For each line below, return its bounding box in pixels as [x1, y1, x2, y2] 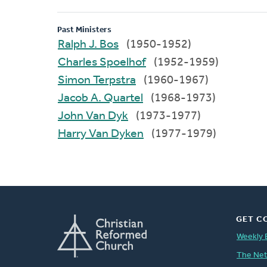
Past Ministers [57, 25, 111, 35]
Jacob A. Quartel [91, 92, 143, 104]
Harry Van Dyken [89, 128, 144, 140]
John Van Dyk [86, 110, 128, 122]
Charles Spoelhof [100, 56, 146, 69]
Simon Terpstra [93, 74, 136, 86]
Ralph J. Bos [89, 38, 119, 51]
